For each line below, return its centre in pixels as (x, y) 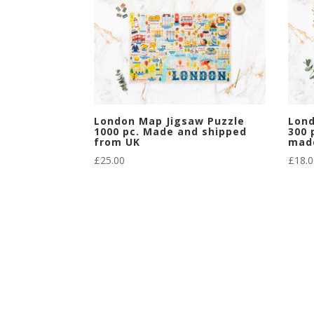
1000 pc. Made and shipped (171, 131)
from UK (117, 142)
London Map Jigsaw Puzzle (170, 121)
